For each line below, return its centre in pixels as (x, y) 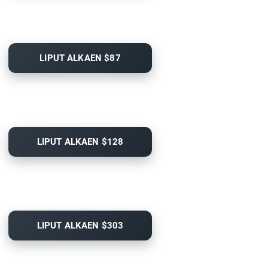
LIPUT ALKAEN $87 (80, 58)
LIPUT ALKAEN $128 (80, 142)
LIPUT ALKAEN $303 (80, 226)
